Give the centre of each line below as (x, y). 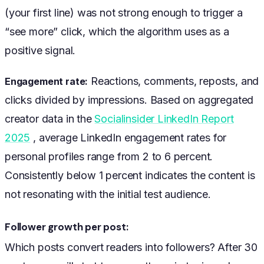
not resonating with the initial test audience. (108, 194)
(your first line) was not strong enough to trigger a (124, 13)
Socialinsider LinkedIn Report (164, 119)
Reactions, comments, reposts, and (174, 81)
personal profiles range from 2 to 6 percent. (109, 157)
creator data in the (50, 119)
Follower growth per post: (67, 227)
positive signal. (40, 51)
